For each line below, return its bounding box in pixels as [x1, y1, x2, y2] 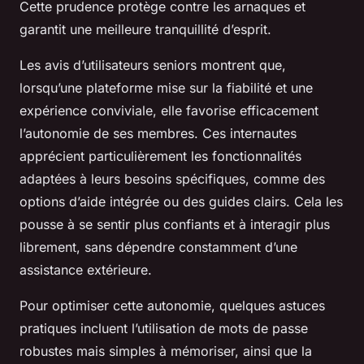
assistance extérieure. [19, 262, 152, 278]
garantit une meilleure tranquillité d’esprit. [19, 21, 271, 37]
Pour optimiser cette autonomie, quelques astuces [19, 297, 325, 314]
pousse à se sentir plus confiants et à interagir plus [19, 216, 330, 232]
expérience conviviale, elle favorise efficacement [19, 102, 318, 119]
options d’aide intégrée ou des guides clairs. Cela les [19, 193, 343, 210]
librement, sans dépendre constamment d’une [19, 239, 297, 255]
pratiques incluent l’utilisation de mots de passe [19, 320, 308, 336]
